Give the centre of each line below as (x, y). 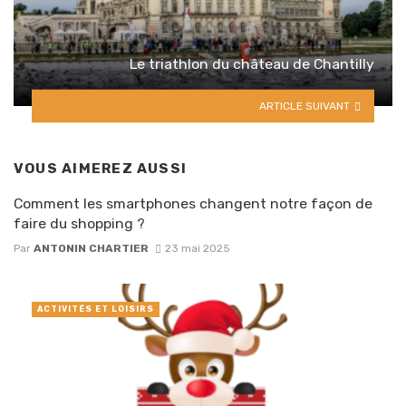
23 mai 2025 (197, 248)
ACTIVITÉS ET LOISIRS (96, 309)
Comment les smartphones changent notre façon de (193, 204)
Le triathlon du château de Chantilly (252, 63)
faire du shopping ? (79, 224)
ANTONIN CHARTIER (91, 248)
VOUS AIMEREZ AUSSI (101, 168)
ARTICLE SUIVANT (305, 106)
